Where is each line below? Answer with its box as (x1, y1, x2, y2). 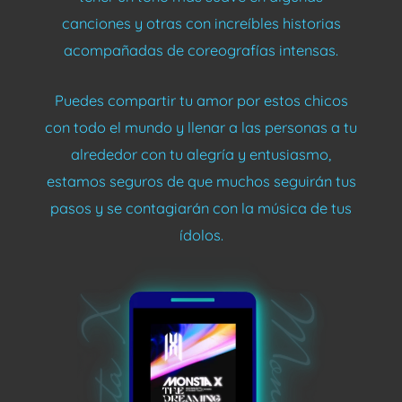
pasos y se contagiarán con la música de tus (50, 199, 352, 218)
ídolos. (179, 226, 223, 245)
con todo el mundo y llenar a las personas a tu (45, 118, 357, 137)
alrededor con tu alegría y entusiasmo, (71, 145, 331, 164)
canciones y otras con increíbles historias (61, 14, 341, 32)
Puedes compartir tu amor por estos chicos (54, 92, 348, 110)
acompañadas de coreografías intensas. (64, 41, 338, 59)
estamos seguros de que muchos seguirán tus (46, 172, 356, 191)
